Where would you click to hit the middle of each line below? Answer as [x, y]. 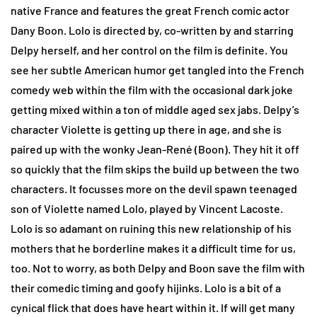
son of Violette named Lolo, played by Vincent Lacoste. [147, 208]
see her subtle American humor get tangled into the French [157, 69]
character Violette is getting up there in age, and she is [146, 129]
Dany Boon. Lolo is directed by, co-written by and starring [152, 30]
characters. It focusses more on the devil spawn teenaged [154, 188]
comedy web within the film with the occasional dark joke [152, 89]
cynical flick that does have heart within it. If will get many [153, 307]
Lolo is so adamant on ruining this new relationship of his [151, 228]
